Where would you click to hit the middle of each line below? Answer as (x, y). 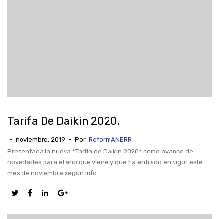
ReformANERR (110, 140)
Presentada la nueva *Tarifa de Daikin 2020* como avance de (100, 151)
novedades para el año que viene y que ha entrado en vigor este (105, 162)
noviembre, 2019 (40, 140)
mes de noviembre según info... (54, 173)
